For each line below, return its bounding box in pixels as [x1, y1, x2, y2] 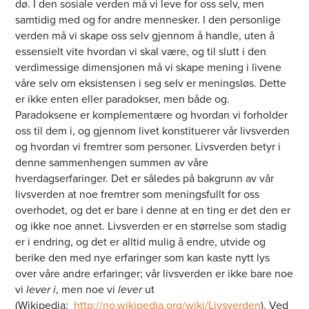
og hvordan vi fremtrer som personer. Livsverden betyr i [15, 139, 281, 155]
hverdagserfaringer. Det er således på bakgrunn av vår [15, 170, 275, 187]
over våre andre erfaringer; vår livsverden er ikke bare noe [15, 266, 294, 282]
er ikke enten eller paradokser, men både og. [15, 91, 230, 108]
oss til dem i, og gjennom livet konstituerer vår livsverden [15, 123, 290, 139]
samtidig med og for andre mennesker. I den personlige [15, 12, 281, 28]
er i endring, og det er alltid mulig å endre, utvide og [15, 234, 266, 250]
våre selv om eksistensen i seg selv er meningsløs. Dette [15, 75, 287, 92]
